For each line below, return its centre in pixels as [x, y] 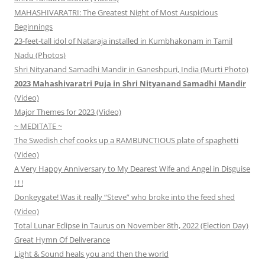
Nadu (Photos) [40, 55]
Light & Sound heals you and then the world [91, 254]
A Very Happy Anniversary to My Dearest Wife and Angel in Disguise [132, 169]
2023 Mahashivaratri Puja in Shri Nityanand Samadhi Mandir [130, 84]
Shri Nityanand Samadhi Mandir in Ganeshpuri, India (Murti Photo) [131, 70]
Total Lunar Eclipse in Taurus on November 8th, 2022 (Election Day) [131, 226]
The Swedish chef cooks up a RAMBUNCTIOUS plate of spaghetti [126, 140]
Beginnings [33, 27]
